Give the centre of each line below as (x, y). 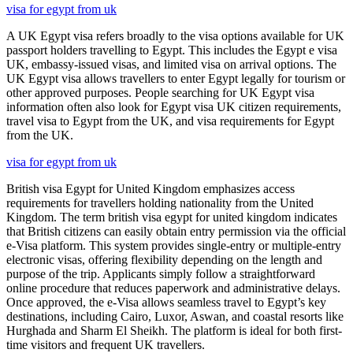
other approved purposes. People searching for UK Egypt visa (160, 92)
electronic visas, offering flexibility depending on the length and (164, 259)
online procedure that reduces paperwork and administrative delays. (173, 288)
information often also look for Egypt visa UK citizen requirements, (174, 106)
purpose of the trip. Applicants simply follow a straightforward (161, 273)
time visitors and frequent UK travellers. (106, 344)
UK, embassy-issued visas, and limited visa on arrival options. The (171, 64)
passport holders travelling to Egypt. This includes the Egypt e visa (172, 50)
